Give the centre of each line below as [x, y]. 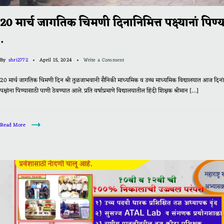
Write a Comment [104, 60]
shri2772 [18, 60]
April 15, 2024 [56, 60]
